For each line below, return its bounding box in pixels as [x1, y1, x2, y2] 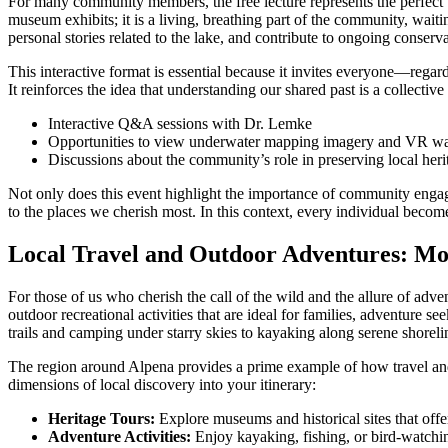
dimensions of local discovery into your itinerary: [8, 375, 316, 393]
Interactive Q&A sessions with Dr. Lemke [48, 115, 312, 133]
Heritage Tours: [48, 409, 155, 427]
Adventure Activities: [48, 427, 191, 445]
